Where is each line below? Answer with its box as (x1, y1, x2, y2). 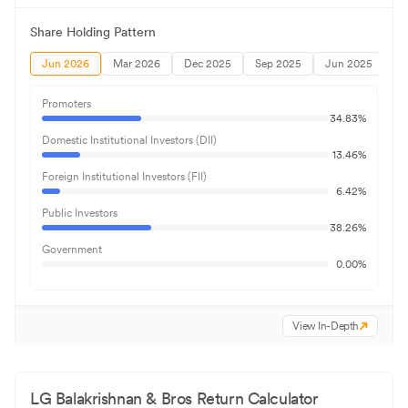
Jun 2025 (325, 57, 372, 71)
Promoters (42, 97, 91, 111)
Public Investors (42, 207, 117, 220)
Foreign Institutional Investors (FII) (42, 170, 207, 184)
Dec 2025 (184, 57, 231, 71)
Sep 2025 (255, 57, 301, 71)
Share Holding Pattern (30, 25, 156, 40)
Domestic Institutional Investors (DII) (42, 134, 217, 148)
